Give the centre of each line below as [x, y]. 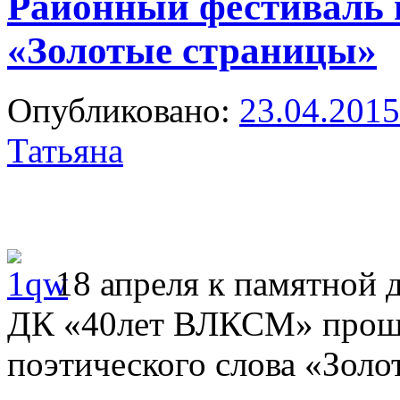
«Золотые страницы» [192, 50]
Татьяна [65, 150]
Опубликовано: [119, 110]
